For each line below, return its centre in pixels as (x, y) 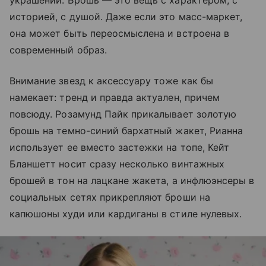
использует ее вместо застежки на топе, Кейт (120, 147)
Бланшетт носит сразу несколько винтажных (117, 164)
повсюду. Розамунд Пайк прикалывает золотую (123, 114)
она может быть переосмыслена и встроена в (119, 33)
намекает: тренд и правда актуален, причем (115, 97)
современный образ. (58, 50)
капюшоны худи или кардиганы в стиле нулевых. (126, 213)
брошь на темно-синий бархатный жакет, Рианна (126, 130)
